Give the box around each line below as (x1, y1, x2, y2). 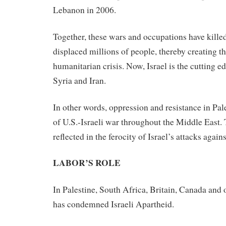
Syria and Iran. (53, 74, 106, 86)
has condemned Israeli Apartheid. (53, 198, 174, 210)
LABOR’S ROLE (53, 156, 121, 169)
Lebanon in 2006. (53, 4, 116, 16)
